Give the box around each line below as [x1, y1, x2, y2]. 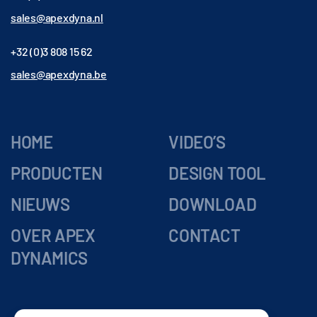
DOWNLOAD [168, 194, 257, 215]
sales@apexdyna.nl [11, 11, 103, 25]
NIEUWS [11, 194, 70, 215]
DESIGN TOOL [168, 163, 266, 184]
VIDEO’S [168, 132, 226, 153]
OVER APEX [11, 225, 96, 246]
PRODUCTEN [11, 163, 103, 184]
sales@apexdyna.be [11, 67, 107, 81]
